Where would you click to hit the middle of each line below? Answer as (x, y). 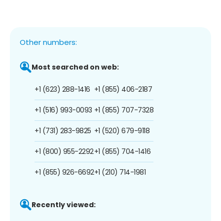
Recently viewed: (64, 204)
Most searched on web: (75, 67)
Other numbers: (48, 42)
